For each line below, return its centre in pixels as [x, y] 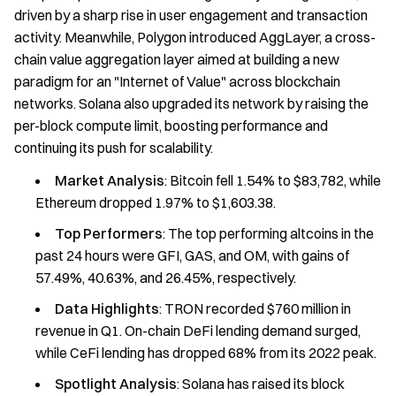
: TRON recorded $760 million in [255, 308]
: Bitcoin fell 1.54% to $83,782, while [273, 180]
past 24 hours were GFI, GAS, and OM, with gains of [192, 255]
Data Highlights [107, 308]
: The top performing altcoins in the [268, 233]
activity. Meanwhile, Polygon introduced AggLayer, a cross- [195, 37]
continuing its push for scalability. [114, 147]
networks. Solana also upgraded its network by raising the [191, 103]
